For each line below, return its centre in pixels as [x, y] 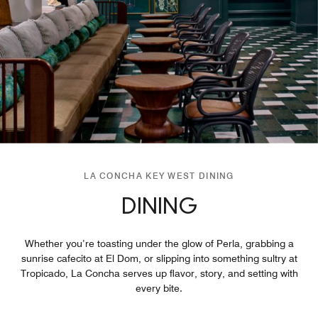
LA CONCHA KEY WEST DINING [159, 175]
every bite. [159, 288]
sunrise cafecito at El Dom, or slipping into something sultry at [159, 258]
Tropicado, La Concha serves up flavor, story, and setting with [159, 273]
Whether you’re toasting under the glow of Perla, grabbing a [159, 243]
